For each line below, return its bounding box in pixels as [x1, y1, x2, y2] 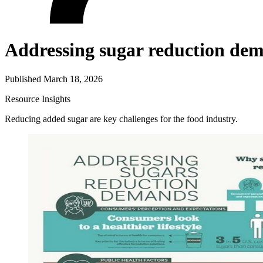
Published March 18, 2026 [5, 73, 103, 84]
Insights [42, 93, 70, 104]
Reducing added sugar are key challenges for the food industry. [5, 113, 242, 124]
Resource [5, 93, 39, 104]
